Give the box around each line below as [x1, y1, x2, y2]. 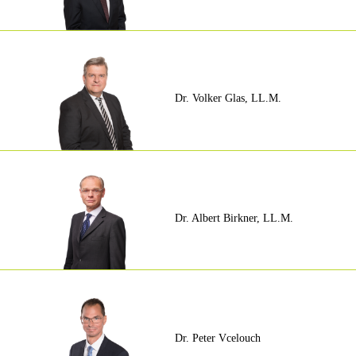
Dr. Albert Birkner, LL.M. [174, 212, 293, 224]
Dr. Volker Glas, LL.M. [174, 92, 281, 105]
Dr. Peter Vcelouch [174, 331, 261, 344]
